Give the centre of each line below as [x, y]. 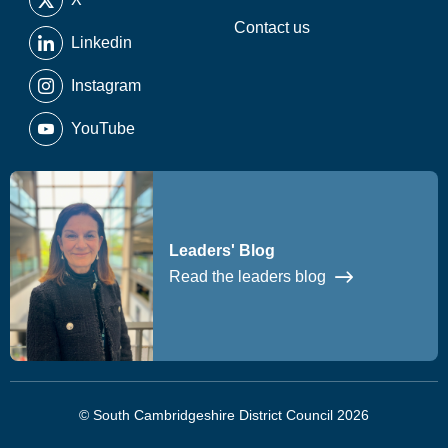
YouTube [102, 128]
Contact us [272, 27]
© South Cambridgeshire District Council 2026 [224, 415]
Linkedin [101, 42]
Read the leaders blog [249, 276]
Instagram [105, 85]
